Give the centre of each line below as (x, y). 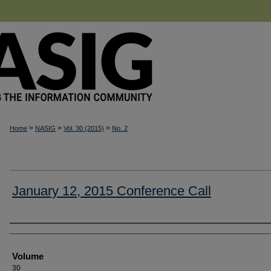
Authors (31, 234)
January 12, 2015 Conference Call (112, 191)
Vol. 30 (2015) (84, 128)
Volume (28, 256)
